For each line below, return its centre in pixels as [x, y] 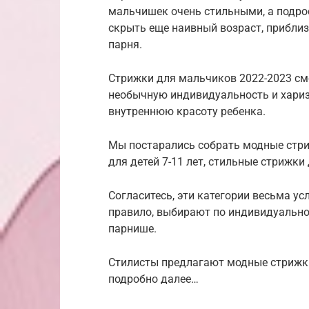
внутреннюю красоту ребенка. [187, 112]
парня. [125, 45]
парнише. [132, 229]
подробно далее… [153, 279]
